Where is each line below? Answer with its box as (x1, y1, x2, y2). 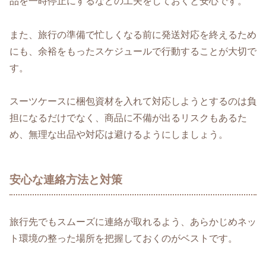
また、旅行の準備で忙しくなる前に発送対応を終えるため (9, 29, 256, 40)
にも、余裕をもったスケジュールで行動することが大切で (9, 46, 256, 56)
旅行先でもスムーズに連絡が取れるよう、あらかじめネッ (9, 217, 256, 227)
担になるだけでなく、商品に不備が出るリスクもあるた (9, 113, 247, 123)
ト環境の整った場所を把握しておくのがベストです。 (9, 233, 237, 244)
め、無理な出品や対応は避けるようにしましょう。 (9, 129, 228, 140)
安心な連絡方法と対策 (9, 173, 122, 186)
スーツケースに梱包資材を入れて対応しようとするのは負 (9, 96, 256, 107)
